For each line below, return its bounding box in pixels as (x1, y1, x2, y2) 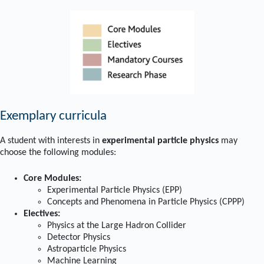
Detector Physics (47, 232, 110, 242)
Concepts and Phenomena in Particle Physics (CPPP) (47, 197, 245, 207)
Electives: (24, 209, 60, 219)
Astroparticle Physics (47, 244, 126, 254)
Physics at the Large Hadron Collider (47, 220, 186, 230)
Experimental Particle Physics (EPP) (47, 185, 182, 195)
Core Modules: (24, 173, 81, 183)
